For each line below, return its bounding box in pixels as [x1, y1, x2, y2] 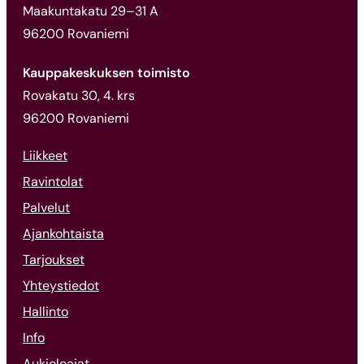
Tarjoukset [23, 250, 84, 268]
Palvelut [23, 198, 70, 216]
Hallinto [23, 302, 68, 320]
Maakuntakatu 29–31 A [23, 2, 158, 19]
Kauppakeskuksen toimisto [23, 63, 190, 81]
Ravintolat [23, 172, 83, 190]
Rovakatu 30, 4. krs [23, 86, 135, 104]
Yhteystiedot [23, 276, 99, 294]
